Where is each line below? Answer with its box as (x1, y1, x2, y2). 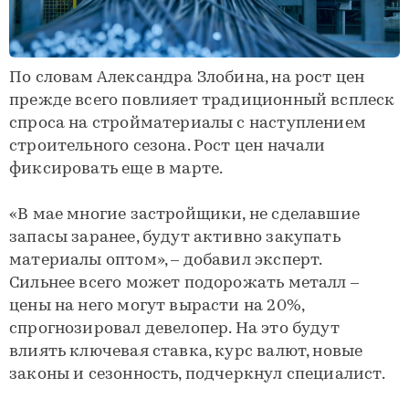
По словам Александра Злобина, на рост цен (9, 69, 365, 87)
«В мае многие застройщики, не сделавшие (9, 206, 361, 224)
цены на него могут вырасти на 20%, (9, 298, 305, 315)
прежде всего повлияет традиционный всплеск (9, 92, 395, 110)
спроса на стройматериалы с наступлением (9, 115, 367, 132)
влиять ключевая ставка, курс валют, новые (9, 343, 363, 361)
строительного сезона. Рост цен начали (9, 138, 326, 155)
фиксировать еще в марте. (9, 161, 224, 178)
